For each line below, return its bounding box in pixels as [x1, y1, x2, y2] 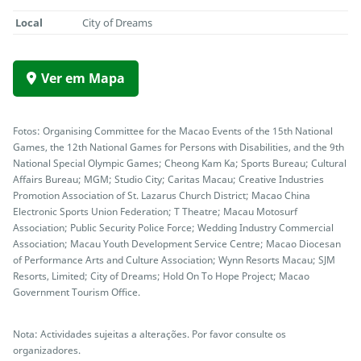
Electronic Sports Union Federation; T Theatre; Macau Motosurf [13, 205, 297, 218]
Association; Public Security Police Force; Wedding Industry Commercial [13, 221, 334, 234]
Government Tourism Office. [13, 285, 140, 299]
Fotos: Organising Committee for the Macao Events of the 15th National [13, 124, 333, 138]
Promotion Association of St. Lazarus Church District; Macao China [13, 189, 310, 202]
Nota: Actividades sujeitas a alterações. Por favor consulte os [13, 327, 286, 341]
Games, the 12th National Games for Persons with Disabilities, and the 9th [13, 140, 344, 154]
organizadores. [13, 343, 81, 357]
